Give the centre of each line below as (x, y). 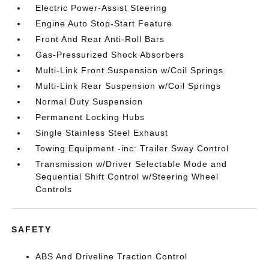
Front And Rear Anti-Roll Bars (100, 39)
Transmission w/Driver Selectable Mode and (131, 164)
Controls (54, 189)
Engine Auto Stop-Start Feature (104, 23)
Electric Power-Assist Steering (101, 8)
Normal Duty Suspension (89, 101)
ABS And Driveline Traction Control (112, 256)
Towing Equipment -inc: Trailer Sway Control (132, 148)
